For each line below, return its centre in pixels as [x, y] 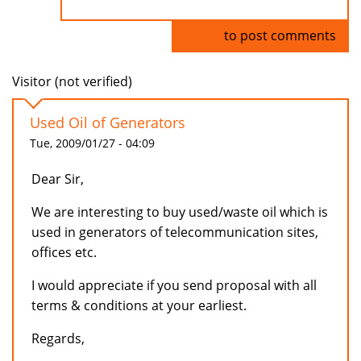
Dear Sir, [58, 179]
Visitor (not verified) [72, 82]
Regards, [58, 339]
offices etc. [64, 253]
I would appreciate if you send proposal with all [174, 286]
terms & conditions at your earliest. [139, 306]
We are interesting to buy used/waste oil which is [180, 212]
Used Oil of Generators [108, 123]
